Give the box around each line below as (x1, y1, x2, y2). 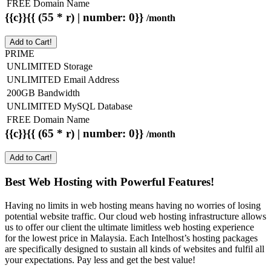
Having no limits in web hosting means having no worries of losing (5, 200, 261, 211)
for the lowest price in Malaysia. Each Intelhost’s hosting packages (5, 232, 258, 243)
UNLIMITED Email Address (7, 74, 119, 85)
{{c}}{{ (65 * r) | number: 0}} (5, 126, 146, 140)
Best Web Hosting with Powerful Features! (5, 175, 214, 189)
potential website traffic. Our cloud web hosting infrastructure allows (5, 211, 266, 221)
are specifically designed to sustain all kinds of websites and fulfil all (5, 243, 264, 254)
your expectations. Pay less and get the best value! (5, 254, 195, 265)
